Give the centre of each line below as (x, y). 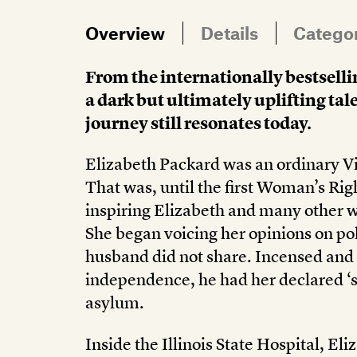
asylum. (115, 303)
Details (229, 32)
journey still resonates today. (198, 123)
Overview (125, 32)
